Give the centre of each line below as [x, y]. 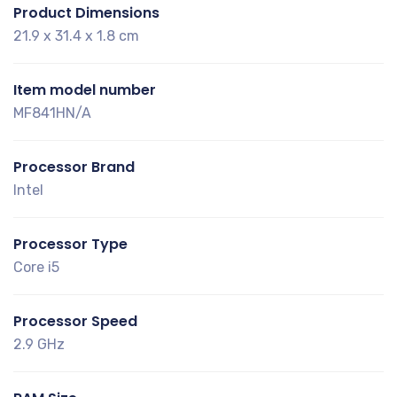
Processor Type [70, 244]
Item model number [85, 90]
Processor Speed [75, 321]
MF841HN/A [52, 113]
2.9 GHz [39, 344]
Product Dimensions [86, 12]
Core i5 [36, 267]
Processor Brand [74, 167]
